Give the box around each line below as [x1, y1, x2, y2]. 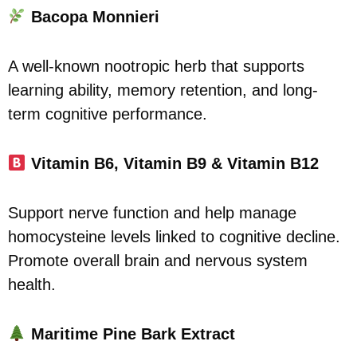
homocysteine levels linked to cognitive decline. [8, 227, 340, 245]
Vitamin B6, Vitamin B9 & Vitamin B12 [30, 154, 319, 172]
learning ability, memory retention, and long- [8, 80, 318, 99]
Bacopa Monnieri [30, 7, 159, 25]
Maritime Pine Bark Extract [30, 324, 235, 343]
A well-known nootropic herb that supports [8, 57, 304, 75]
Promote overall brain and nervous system [8, 251, 308, 269]
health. [8, 275, 56, 293]
